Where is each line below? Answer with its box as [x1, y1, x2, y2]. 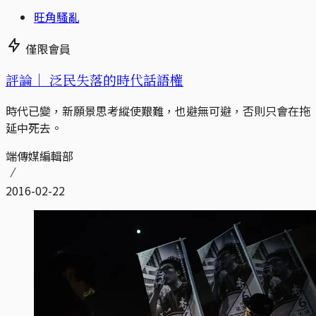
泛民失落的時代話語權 [46, 70, 183, 90]
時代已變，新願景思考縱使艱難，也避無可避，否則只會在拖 [6, 102, 310, 119]
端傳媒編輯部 [6, 147, 73, 164]
